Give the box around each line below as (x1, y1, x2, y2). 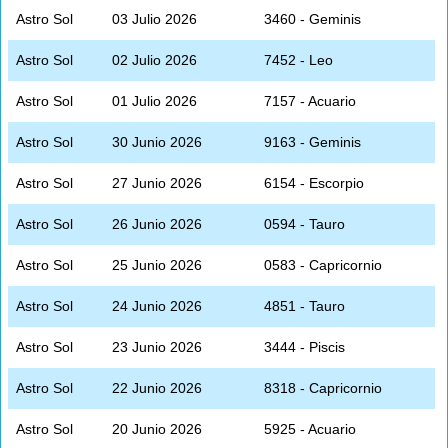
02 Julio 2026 (112, 51, 197, 68)
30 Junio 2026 (112, 133, 202, 150)
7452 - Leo (264, 51, 333, 68)
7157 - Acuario (264, 92, 356, 109)
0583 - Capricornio (264, 256, 382, 273)
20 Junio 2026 (112, 420, 202, 437)
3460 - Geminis (264, 10, 361, 27)
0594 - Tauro (264, 215, 345, 232)
